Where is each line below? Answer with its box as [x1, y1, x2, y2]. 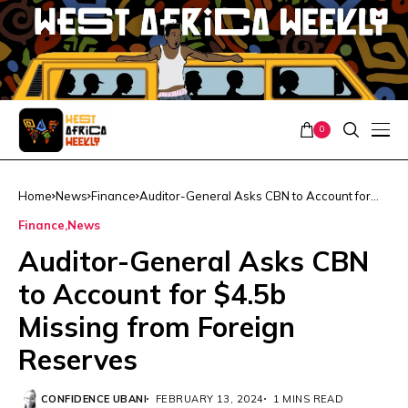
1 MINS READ [272, 392, 344, 405]
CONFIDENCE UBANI [41, 392, 148, 405]
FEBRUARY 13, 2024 [156, 392, 264, 405]
